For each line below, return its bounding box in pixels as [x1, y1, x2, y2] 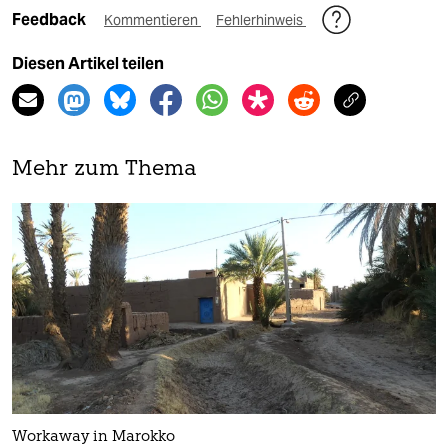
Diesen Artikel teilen [12, 53, 164, 73]
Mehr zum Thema [12, 158, 197, 180]
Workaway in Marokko [12, 430, 175, 446]
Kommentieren [104, 10, 201, 29]
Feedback [12, 9, 89, 29]
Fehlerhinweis [216, 10, 306, 29]
